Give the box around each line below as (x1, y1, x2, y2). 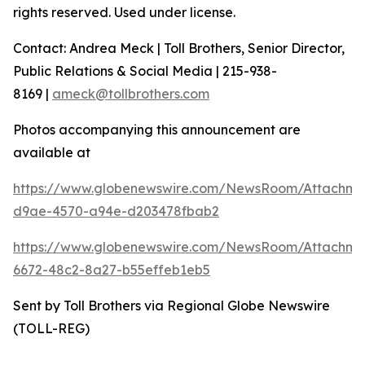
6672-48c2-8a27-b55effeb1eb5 (13, 261, 210, 278)
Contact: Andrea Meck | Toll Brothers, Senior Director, (13, 39, 345, 56)
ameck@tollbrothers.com (52, 85, 209, 102)
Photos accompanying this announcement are (13, 121, 301, 138)
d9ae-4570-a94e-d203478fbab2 (13, 202, 219, 219)
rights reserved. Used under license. (13, 3, 235, 20)
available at (13, 143, 94, 161)
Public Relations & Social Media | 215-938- (13, 62, 277, 79)
